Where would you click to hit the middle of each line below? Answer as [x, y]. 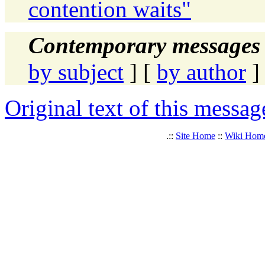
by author [201, 72]
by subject [76, 72]
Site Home [195, 135]
